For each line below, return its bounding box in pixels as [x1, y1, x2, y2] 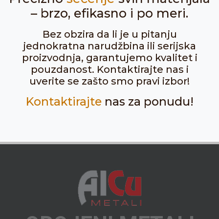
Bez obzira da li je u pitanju [42, 28, 177, 40]
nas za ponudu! [101, 94, 194, 109]
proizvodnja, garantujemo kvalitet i [22, 52, 197, 64]
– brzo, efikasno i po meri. [31, 6, 188, 21]
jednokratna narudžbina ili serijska [23, 40, 196, 52]
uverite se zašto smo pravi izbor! [29, 75, 190, 87]
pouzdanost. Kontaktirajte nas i [30, 64, 189, 75]
